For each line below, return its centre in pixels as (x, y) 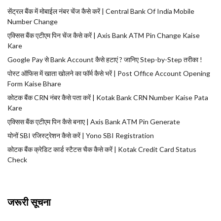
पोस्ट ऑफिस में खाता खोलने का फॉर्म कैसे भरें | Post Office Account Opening (109, 73)
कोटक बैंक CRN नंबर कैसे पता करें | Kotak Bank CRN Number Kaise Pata (108, 97)
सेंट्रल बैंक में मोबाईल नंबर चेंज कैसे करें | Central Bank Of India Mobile (101, 11)
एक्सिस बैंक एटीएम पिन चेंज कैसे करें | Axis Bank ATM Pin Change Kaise (104, 35)
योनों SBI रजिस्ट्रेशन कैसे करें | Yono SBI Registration (81, 135)
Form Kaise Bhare (34, 83)
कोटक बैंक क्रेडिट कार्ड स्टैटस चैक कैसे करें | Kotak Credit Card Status (102, 149)
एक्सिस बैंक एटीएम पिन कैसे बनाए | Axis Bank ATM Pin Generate (94, 121)
